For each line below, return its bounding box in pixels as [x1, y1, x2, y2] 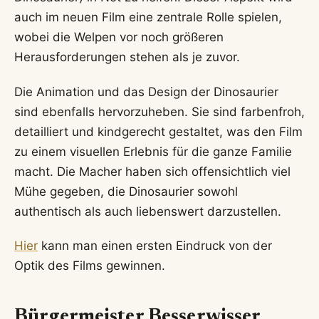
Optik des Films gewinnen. [14, 258, 165, 273]
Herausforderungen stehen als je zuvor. [14, 50, 240, 65]
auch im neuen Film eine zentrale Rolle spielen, [14, 10, 282, 25]
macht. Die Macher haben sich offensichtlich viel [14, 164, 291, 179]
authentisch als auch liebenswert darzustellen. [14, 204, 281, 219]
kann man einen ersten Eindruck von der [38, 239, 272, 253]
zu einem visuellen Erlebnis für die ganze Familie [14, 144, 292, 159]
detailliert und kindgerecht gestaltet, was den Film [14, 124, 303, 139]
